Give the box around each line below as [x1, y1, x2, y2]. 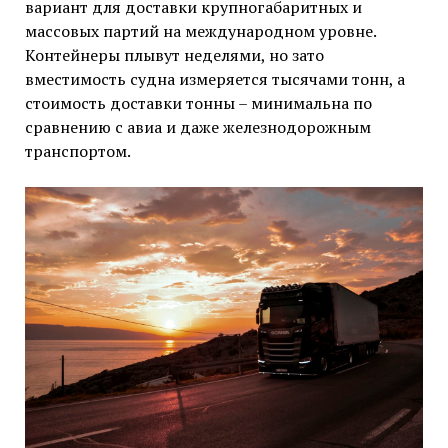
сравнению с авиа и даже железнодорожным [24, 116, 371, 139]
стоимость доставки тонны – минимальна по [24, 92, 372, 115]
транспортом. [24, 140, 131, 163]
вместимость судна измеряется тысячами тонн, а [24, 68, 405, 91]
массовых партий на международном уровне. [24, 20, 376, 43]
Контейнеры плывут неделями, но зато [24, 44, 324, 67]
